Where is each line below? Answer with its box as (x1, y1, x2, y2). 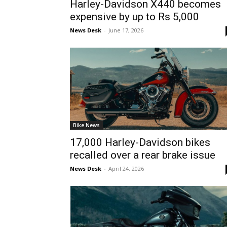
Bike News (73, 122, 100, 129)
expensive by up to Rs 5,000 (70, 11, 199, 23)
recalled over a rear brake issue (70, 149, 215, 161)
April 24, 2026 (108, 165, 144, 172)
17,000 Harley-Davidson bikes (70, 136, 210, 148)
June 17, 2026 (108, 26, 143, 34)
